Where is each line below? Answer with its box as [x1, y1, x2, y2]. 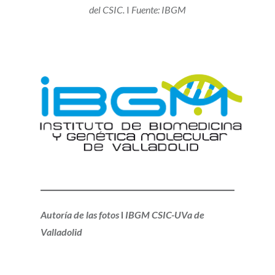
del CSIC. [89, 3, 125, 15]
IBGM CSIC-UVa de [123, 209, 204, 221]
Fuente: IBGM [131, 3, 186, 15]
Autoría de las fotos [40, 209, 121, 221]
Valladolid [40, 226, 82, 238]
